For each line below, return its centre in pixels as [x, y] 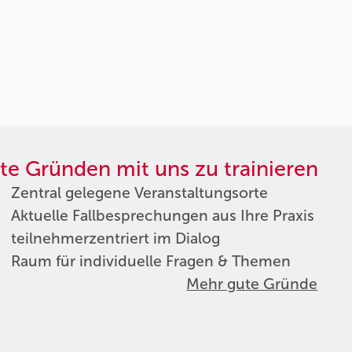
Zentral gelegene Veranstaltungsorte [139, 192]
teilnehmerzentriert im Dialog [115, 238]
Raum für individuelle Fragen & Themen [150, 261]
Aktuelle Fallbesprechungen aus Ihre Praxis [162, 215]
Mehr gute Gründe [252, 284]
